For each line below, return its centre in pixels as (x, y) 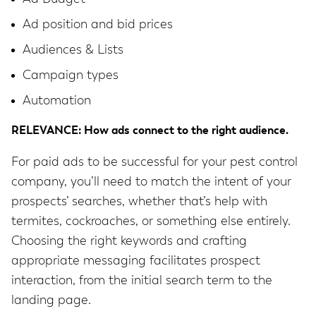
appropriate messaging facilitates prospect (136, 261)
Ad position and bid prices (98, 25)
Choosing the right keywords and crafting (129, 242)
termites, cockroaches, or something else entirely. (151, 222)
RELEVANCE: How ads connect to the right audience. (150, 132)
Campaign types (71, 76)
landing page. (51, 301)
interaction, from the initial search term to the (142, 281)
